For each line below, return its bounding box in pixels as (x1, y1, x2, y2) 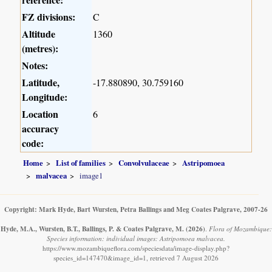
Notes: (22, 58, 49, 73)
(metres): (22, 41, 59, 56)
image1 (80, 170, 103, 182)
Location (22, 107, 59, 121)
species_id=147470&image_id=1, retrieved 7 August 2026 (53, 253, 219, 263)
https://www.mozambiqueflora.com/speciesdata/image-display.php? (42, 243, 229, 253)
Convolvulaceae (118, 157, 170, 168)
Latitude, (22, 75, 60, 90)
